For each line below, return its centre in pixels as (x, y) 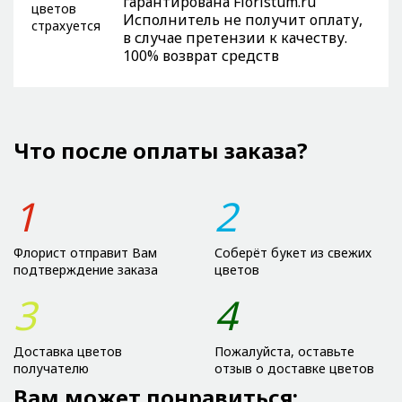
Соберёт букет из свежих (293, 252)
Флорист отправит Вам (85, 252)
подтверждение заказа (86, 269)
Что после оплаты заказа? (161, 150)
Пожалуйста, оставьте (284, 351)
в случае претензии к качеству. (235, 37)
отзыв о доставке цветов (294, 368)
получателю (51, 368)
